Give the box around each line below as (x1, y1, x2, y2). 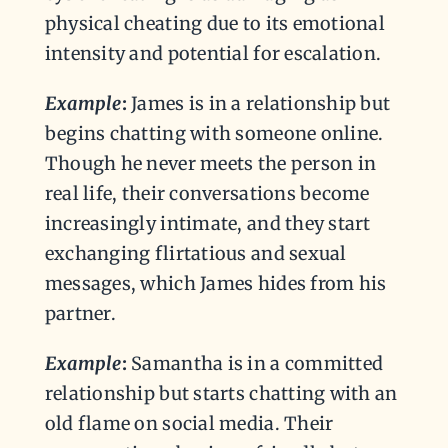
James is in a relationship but (126, 92, 391, 116)
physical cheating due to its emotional (44, 12, 386, 36)
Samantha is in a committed (126, 352, 384, 376)
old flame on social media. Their (44, 412, 334, 436)
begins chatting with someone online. (44, 122, 384, 146)
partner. (44, 302, 116, 326)
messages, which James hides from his (44, 272, 387, 296)
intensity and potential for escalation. (44, 42, 382, 66)
